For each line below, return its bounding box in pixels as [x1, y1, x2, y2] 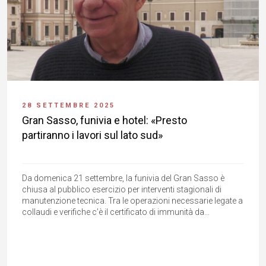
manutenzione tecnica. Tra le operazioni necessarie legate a [22, 196, 243, 206]
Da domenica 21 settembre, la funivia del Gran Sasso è [22, 173, 224, 183]
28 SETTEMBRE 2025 [22, 102, 115, 110]
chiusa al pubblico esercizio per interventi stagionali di [22, 185, 221, 195]
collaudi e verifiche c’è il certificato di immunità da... [22, 207, 210, 217]
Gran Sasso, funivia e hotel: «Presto [22, 114, 187, 127]
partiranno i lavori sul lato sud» [22, 129, 163, 142]
